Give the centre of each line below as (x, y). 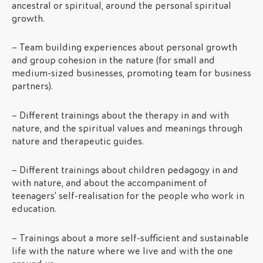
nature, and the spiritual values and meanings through (127, 128)
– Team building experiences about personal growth (124, 48)
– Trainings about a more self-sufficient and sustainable (130, 238)
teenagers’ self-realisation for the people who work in (128, 196)
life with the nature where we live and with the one (122, 251)
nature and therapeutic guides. (78, 141)
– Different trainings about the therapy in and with (120, 115)
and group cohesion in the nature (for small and (113, 60)
